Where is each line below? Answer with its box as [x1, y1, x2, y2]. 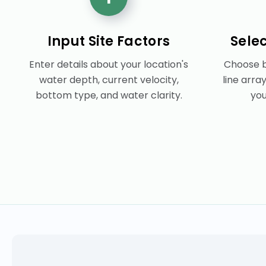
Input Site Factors [47, 31, 170, 50]
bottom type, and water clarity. [35, 88, 182, 102]
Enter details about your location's [29, 57, 188, 71]
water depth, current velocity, [39, 72, 179, 87]
